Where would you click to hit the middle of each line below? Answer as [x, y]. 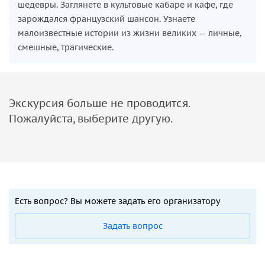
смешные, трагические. [66, 47]
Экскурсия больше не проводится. [99, 103]
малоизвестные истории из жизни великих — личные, [130, 33]
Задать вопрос [132, 226]
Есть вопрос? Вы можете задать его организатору [117, 201]
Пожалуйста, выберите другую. [91, 118]
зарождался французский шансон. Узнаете [106, 19]
